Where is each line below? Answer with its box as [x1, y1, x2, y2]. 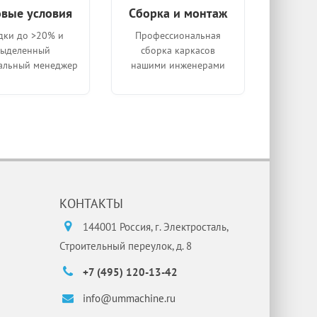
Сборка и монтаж [128, 4, 227, 21]
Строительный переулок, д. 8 [59, 238, 192, 253]
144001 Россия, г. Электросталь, [79, 219, 228, 234]
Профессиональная [134, 28, 221, 42]
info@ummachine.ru [79, 291, 175, 305]
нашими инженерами [130, 58, 225, 71]
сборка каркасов [140, 43, 215, 57]
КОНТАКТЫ [59, 195, 123, 212]
